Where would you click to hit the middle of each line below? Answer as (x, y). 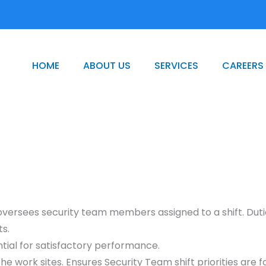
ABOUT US (107, 66)
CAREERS (243, 66)
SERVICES (177, 66)
